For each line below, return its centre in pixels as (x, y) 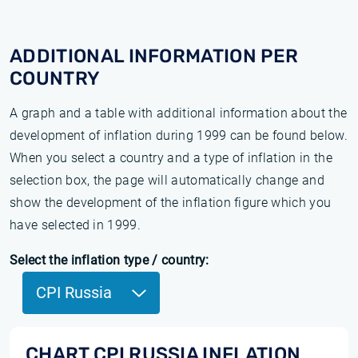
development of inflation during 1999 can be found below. (179, 135)
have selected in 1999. (76, 225)
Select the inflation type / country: (109, 260)
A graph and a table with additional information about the (179, 113)
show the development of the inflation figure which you (171, 203)
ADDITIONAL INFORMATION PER (154, 56)
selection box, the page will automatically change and (167, 180)
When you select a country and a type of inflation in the (171, 158)
